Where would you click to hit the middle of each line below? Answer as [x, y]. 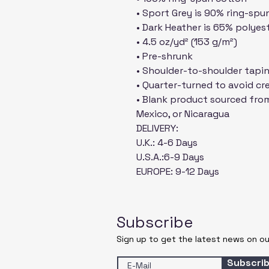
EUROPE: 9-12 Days [178, 172]
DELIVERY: [157, 128]
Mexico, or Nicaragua [183, 114]
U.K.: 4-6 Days [167, 143]
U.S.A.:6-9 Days [170, 157]
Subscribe [155, 222]
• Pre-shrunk [165, 56]
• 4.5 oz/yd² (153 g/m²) [187, 42]
